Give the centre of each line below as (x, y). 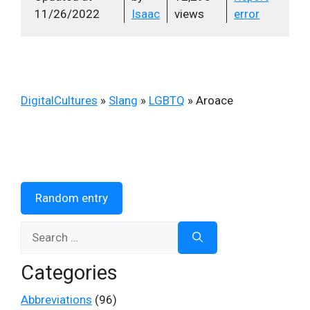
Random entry (72, 198)
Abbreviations (56, 300)
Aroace (215, 100)
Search (38, 229)
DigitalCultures (59, 100)
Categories (69, 273)
